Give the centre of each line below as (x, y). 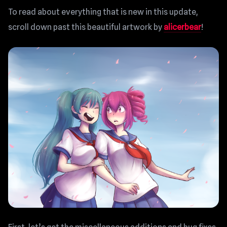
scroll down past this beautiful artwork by (86, 27)
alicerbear (182, 27)
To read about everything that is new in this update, (103, 12)
